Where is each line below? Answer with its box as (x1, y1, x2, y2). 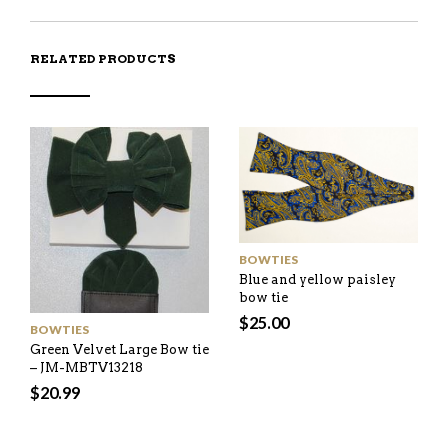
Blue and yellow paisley (239, 272, 396, 287)
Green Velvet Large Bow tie (30, 341, 209, 357)
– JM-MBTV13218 (30, 359, 143, 375)
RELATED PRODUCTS (30, 51, 176, 66)
